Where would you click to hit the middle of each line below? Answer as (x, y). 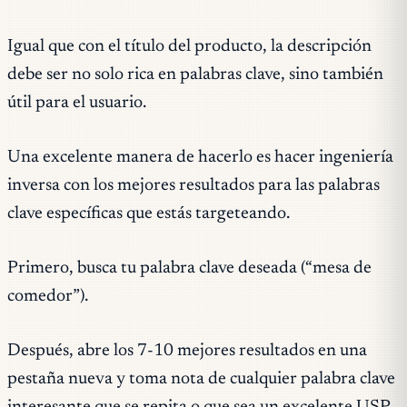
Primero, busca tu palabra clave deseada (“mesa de (189, 268)
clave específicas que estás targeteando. (149, 214)
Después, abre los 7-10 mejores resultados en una (187, 351)
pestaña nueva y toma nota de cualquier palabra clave (201, 379)
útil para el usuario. (77, 104)
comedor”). (48, 296)
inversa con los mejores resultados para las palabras (194, 186)
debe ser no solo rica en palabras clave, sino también (195, 75)
